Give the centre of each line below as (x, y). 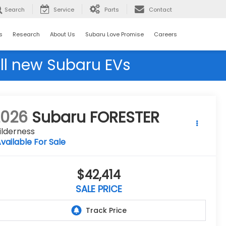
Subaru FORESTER (96, 118)
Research (26, 34)
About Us (63, 34)
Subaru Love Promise (115, 34)
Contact (160, 10)
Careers (165, 34)
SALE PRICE (99, 189)
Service (64, 10)
